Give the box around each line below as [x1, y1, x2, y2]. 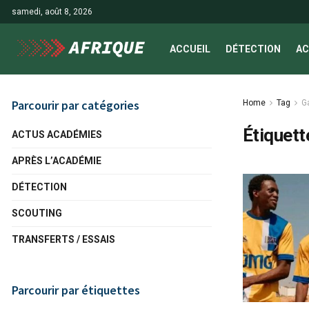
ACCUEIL [170, 43, 210, 54]
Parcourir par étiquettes [12, 282, 140, 298]
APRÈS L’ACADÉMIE [12, 155, 101, 166]
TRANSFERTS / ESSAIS [12, 234, 115, 245]
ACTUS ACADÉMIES [12, 129, 102, 140]
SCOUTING [12, 208, 62, 219]
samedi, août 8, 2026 [12, 7, 92, 17]
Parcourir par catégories [12, 97, 139, 113]
